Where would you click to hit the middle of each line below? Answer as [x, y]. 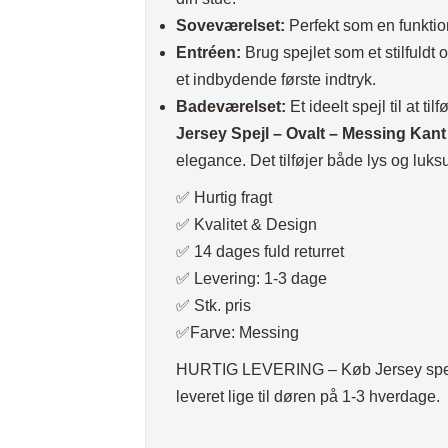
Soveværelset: [231, 26]
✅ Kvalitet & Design [247, 225]
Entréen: [209, 53]
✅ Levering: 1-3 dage [252, 279]
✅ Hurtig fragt [224, 198]
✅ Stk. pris [214, 306]
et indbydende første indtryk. [276, 80]
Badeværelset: [231, 107]
